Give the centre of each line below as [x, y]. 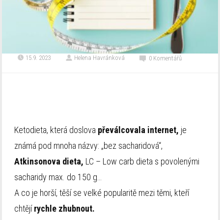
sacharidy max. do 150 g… [58, 177]
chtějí [24, 209]
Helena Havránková [100, 58]
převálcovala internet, [138, 130]
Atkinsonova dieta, [49, 162]
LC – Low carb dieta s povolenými [142, 162]
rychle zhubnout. [65, 209]
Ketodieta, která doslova [56, 130]
